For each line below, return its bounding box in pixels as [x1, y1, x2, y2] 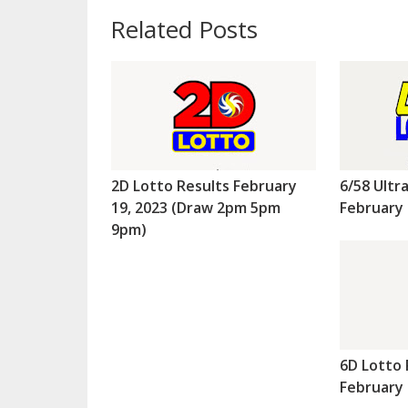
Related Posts [109, 13, 258, 46]
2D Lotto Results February [110, 176, 297, 197]
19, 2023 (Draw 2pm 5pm [110, 198, 280, 219]
